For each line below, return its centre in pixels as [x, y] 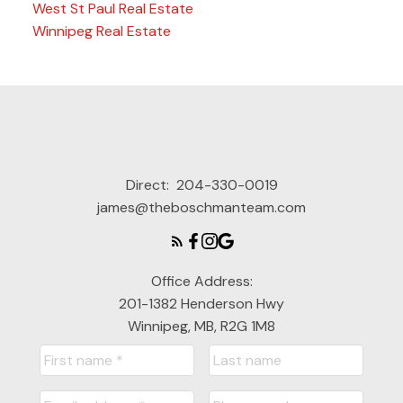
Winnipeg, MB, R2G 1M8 [201, 327]
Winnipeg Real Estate [101, 31]
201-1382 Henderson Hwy [201, 304]
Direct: [149, 185]
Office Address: [201, 282]
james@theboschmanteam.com [201, 208]
